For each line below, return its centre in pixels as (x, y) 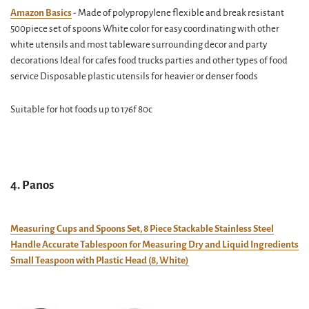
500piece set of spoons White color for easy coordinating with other (145, 29)
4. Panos (32, 185)
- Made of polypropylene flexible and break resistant (178, 13)
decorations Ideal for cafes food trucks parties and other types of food (149, 60)
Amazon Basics (41, 13)
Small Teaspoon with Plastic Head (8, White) (100, 260)
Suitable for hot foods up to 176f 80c (81, 109)
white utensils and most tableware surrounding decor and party (139, 44)
